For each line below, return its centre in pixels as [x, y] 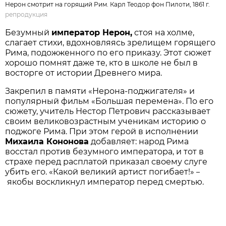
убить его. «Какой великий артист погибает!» [101, 172]
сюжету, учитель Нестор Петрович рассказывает [108, 111]
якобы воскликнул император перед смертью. [105, 182]
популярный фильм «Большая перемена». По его [109, 101]
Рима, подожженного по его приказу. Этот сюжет [108, 52]
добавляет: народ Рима [139, 141]
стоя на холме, [163, 32]
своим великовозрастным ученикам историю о [106, 121]
